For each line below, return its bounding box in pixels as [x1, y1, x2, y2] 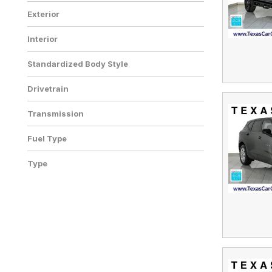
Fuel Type [27, 134, 67, 143]
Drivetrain [27, 84, 69, 93]
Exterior [27, 9, 59, 19]
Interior [27, 34, 58, 44]
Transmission [27, 109, 84, 118]
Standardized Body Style [27, 59, 128, 69]
